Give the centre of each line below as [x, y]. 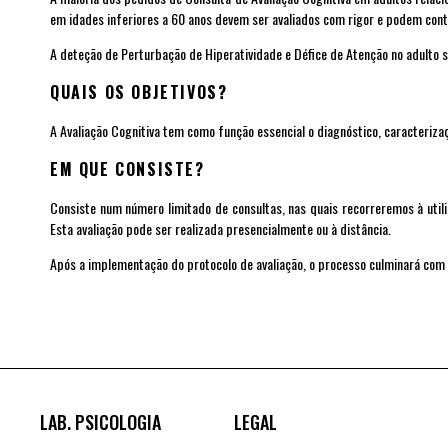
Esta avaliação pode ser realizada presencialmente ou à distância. [220, 228]
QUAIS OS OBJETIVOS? [139, 91]
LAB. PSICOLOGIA [100, 421]
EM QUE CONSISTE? [127, 168]
